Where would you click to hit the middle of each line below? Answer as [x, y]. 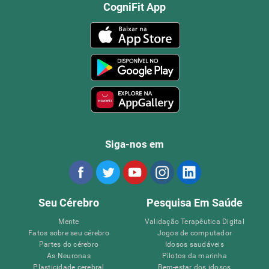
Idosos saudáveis [194, 244]
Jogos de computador [195, 233]
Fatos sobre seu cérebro [69, 233]
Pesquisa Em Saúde [194, 202]
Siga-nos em [134, 144]
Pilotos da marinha [194, 255]
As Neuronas [69, 255]
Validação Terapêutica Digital [194, 221]
